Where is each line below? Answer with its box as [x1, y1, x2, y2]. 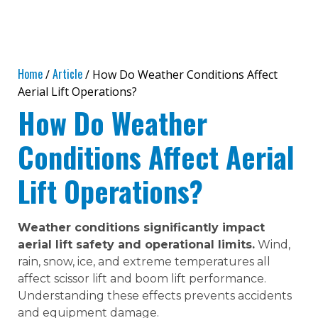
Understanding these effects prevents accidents [18, 289, 292, 303]
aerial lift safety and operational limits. [18, 238, 255, 252]
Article [53, 65, 82, 83]
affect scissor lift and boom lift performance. [18, 272, 266, 286]
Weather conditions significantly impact [18, 221, 265, 235]
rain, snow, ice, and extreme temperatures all [18, 255, 270, 269]
